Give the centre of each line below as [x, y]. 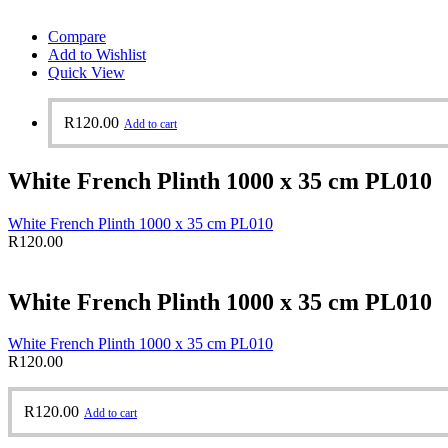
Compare [77, 36]
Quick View [86, 72]
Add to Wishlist [97, 54]
